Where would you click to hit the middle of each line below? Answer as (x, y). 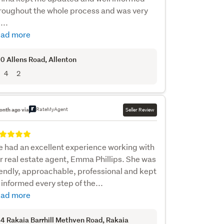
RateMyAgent (52, 109)
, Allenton (60, 59)
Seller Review (140, 110)
